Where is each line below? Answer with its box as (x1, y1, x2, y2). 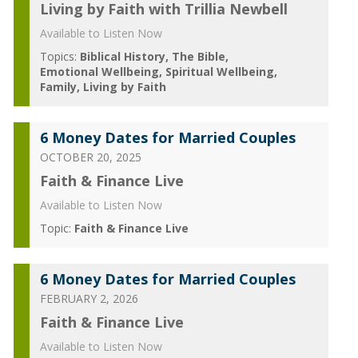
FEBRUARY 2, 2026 (39, 291, 138, 306)
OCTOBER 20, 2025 (39, 149, 141, 165)
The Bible (171, 49, 225, 64)
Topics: (39, 49, 77, 64)
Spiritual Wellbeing (165, 64, 274, 79)
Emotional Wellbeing (39, 64, 159, 79)
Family (39, 79, 77, 94)
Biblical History (79, 49, 165, 64)
